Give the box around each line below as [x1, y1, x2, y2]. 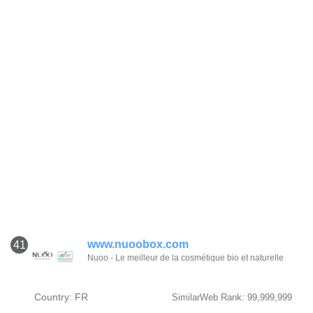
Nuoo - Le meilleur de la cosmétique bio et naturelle [87, 253, 284, 263]
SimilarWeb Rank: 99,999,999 [171, 292, 292, 303]
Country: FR [34, 291, 88, 303]
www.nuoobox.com [87, 238, 189, 250]
